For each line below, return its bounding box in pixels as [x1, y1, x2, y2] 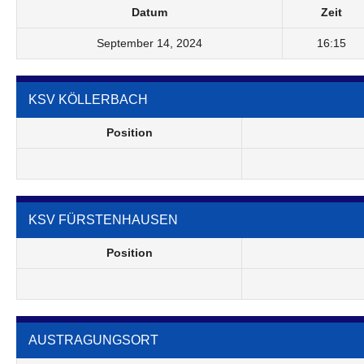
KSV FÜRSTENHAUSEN [28, 212, 178, 227]
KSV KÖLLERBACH [28, 92, 148, 106]
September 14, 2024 [97, 36, 202, 50]
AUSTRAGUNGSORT [28, 332, 158, 347]
